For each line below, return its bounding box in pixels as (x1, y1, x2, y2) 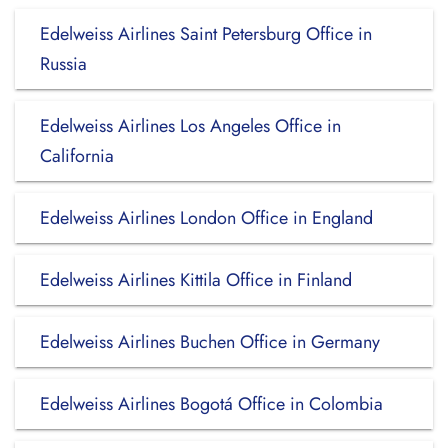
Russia (40, 51, 87, 77)
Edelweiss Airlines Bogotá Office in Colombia (40, 391, 383, 417)
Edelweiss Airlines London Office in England (40, 205, 373, 231)
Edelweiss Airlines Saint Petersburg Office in (40, 21, 372, 47)
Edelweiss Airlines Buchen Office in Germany (40, 329, 380, 355)
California (40, 143, 114, 169)
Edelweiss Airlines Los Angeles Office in (40, 113, 341, 139)
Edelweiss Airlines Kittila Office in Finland (40, 267, 352, 293)
